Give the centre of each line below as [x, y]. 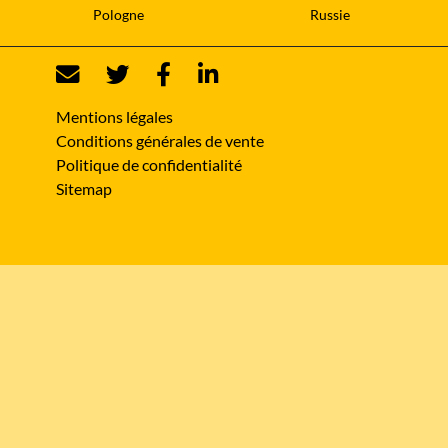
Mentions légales [114, 117]
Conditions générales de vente [160, 141]
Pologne [118, 15]
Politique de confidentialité [149, 165]
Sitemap [84, 189]
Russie [330, 15]
